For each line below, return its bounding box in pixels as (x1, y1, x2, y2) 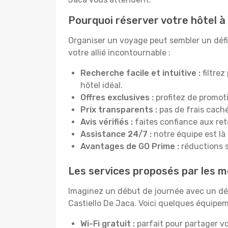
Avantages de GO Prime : (80, 141, 179, 151)
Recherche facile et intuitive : (80, 68, 201, 78)
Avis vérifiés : (80, 117, 135, 127)
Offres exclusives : (80, 93, 156, 102)
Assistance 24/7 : (80, 129, 152, 139)
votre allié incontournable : (68, 48, 170, 58)
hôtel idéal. (80, 80, 123, 90)
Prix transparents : (80, 105, 157, 115)
